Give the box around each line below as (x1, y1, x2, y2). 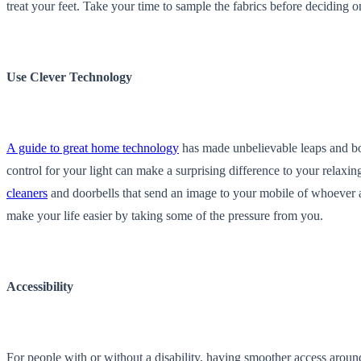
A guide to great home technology (6, 140, 179, 155)
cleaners (6, 185, 48, 200)
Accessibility (6, 279, 73, 293)
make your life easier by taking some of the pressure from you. (6, 208, 323, 222)
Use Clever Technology (6, 69, 132, 84)
